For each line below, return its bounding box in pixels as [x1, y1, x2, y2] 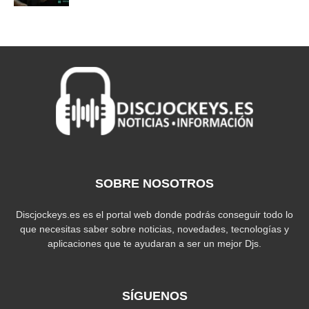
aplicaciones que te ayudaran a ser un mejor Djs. [48, 237, 261, 249]
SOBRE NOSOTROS [95, 176, 214, 190]
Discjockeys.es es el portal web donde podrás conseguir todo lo [16, 208, 293, 220]
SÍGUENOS [121, 288, 188, 303]
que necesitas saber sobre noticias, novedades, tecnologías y [20, 223, 289, 235]
